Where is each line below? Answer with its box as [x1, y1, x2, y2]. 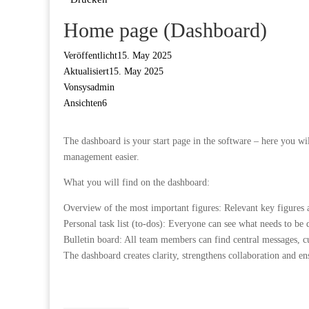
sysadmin [79, 82, 114, 92]
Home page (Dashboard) [63, 19, 267, 41]
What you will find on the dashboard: [63, 177, 210, 188]
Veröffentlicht [63, 50, 117, 61]
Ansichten [63, 98, 102, 108]
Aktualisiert [63, 66, 109, 77]
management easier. [63, 152, 139, 162]
